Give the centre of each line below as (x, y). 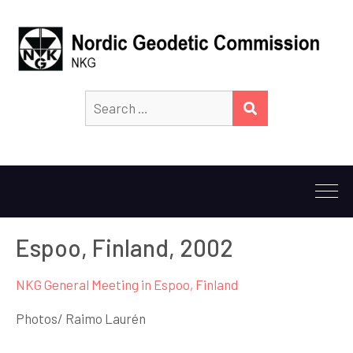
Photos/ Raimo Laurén (81, 318)
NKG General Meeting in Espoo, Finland (127, 284)
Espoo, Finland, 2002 (124, 247)
